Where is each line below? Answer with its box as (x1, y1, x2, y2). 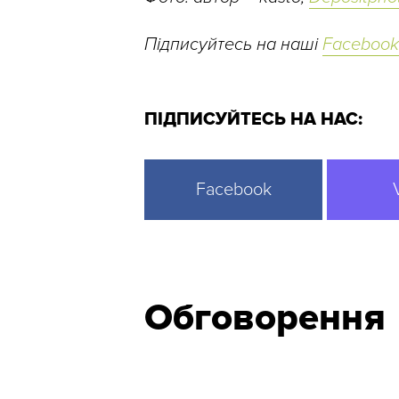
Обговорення (144, 295, 386, 342)
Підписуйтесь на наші (144, 34, 322, 56)
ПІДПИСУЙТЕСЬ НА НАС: (144, 109, 362, 131)
